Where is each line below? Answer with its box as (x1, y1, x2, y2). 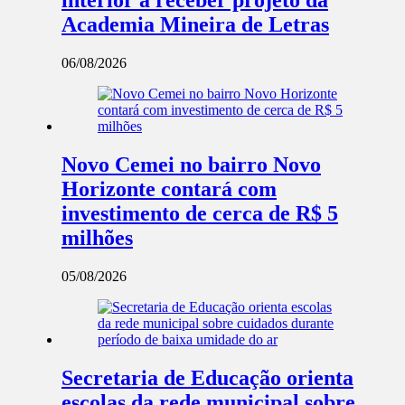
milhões (61, 225, 133, 250)
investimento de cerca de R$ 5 (61, 201, 338, 225)
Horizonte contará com (61, 176, 277, 201)
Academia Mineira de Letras (61, 13, 329, 37)
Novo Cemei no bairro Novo (61, 152, 321, 176)
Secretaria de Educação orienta (61, 365, 353, 390)
